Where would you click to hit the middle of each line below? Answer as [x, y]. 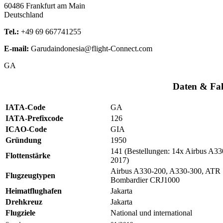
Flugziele [20, 213]
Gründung [23, 140]
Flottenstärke [28, 156]
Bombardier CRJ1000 [145, 180]
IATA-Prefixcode [34, 118]
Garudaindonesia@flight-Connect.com [92, 49]
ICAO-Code [26, 129]
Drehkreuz [24, 202]
